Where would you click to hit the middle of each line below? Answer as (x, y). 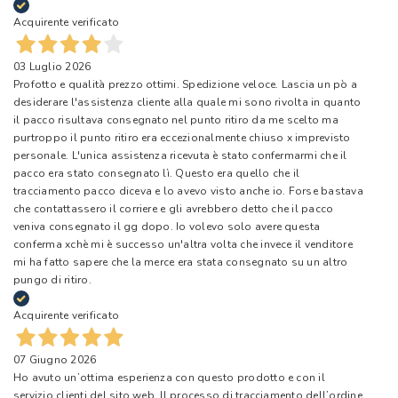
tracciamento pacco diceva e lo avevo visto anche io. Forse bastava (188, 191)
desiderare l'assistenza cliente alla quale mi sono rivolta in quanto (187, 102)
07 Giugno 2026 (55, 359)
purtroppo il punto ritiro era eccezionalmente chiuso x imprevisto (182, 137)
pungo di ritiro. (52, 279)
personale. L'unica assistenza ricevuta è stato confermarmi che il (180, 155)
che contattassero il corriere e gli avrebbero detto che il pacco (174, 208)
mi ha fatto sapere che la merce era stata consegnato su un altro (181, 262)
